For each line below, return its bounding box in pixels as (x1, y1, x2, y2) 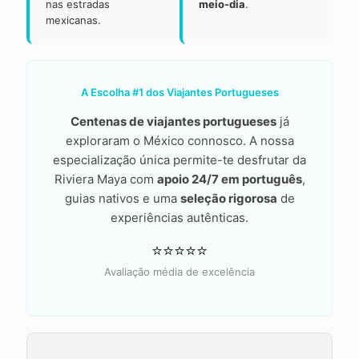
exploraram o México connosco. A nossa (65, 133, 294, 149)
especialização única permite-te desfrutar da (53, 152, 306, 168)
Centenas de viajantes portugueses (70, 114, 276, 130)
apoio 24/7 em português (156, 171, 302, 188)
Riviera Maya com (54, 171, 157, 188)
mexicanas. (46, 14, 101, 27)
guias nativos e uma (64, 191, 180, 207)
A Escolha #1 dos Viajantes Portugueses (80, 86, 279, 99)
